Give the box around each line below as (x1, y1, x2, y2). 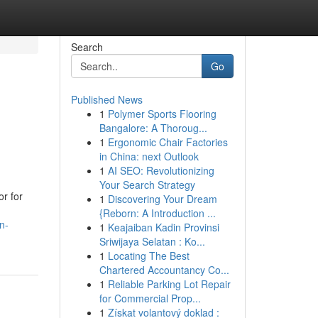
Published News (70, 92, 143, 106)
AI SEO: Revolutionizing (107, 163, 214, 177)
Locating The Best (107, 248, 190, 263)
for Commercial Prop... (99, 291, 201, 305)
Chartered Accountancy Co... (99, 263, 229, 277)
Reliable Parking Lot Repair (107, 277, 231, 291)
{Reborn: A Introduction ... (99, 206, 216, 220)
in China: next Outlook (99, 149, 199, 163)
